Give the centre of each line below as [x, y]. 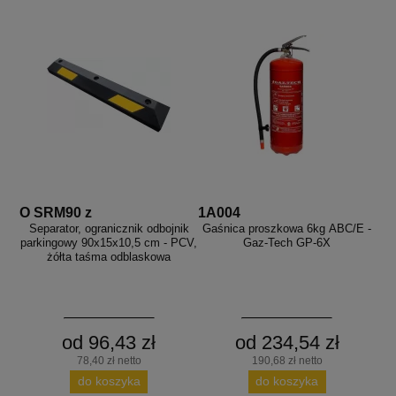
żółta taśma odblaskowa [109, 257]
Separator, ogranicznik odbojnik [109, 229]
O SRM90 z [56, 213]
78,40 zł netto [109, 361]
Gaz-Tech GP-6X [287, 243]
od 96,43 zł [109, 343]
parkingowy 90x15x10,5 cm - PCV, [109, 243]
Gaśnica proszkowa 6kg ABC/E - [287, 229]
